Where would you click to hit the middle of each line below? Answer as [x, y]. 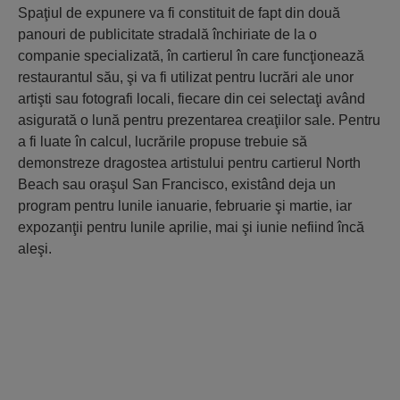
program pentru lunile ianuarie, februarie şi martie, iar [185, 206]
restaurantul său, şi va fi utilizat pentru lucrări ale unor [186, 77]
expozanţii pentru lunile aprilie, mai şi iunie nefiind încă [191, 227]
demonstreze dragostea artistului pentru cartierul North [189, 163]
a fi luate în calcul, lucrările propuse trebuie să [162, 142]
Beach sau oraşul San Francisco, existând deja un [177, 184]
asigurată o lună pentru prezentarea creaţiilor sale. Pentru [199, 120]
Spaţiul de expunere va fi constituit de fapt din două [179, 13]
